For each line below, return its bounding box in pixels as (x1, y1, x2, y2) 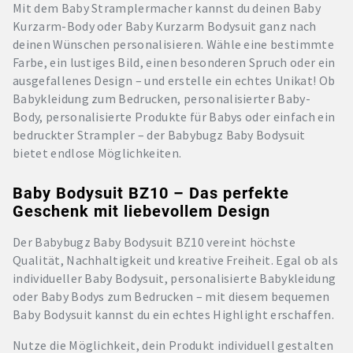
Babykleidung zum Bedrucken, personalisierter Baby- (13, 91, 311, 107)
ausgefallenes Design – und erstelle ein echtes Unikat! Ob (13, 72, 336, 89)
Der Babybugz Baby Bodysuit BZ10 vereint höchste (13, 233, 296, 250)
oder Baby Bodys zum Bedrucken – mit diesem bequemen (13, 288, 330, 304)
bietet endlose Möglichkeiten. (13, 145, 182, 162)
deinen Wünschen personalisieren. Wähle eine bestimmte (13, 36, 334, 53)
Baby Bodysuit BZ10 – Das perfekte (13, 183, 289, 203)
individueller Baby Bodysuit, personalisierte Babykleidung (13, 269, 336, 286)
